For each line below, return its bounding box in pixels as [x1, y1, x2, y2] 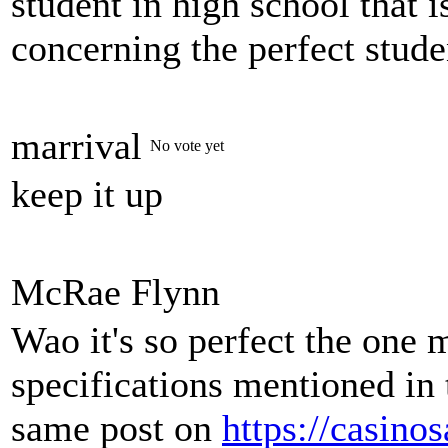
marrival [11, 125, 142, 168]
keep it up [11, 173, 163, 216]
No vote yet [150, 137, 224, 155]
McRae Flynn [11, 271, 220, 314]
